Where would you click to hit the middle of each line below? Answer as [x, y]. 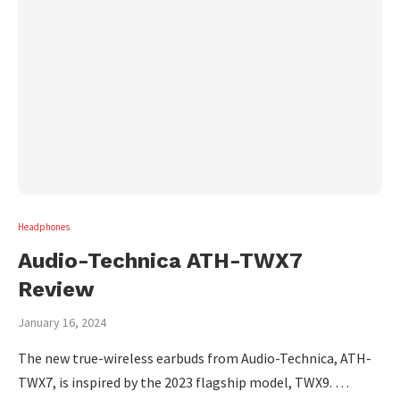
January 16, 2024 [62, 322]
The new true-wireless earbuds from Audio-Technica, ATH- [195, 358]
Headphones [44, 227]
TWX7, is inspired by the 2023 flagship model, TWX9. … [183, 382]
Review [56, 289]
